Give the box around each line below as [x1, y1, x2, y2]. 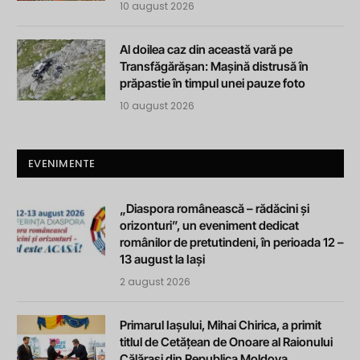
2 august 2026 [120, 274, 190, 288]
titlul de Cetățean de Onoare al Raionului [120, 333, 333, 350]
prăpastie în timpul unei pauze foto [120, 75, 305, 91]
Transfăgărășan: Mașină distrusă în [120, 58, 309, 74]
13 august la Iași [120, 251, 205, 267]
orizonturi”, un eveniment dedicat [120, 217, 299, 233]
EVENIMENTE [28, 155, 96, 171]
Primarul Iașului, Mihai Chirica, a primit [120, 317, 321, 333]
